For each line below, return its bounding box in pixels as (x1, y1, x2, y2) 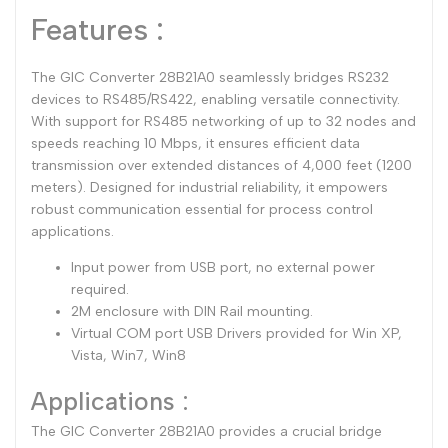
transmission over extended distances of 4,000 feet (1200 (31, 157, 412, 174)
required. (71, 281, 129, 298)
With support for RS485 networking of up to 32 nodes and (31, 113, 416, 130)
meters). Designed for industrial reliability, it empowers (31, 179, 388, 196)
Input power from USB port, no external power (71, 259, 375, 276)
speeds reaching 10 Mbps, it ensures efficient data (31, 135, 360, 152)
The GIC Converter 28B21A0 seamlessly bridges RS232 (31, 69, 389, 86)
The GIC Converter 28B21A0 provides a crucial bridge (31, 423, 382, 440)
